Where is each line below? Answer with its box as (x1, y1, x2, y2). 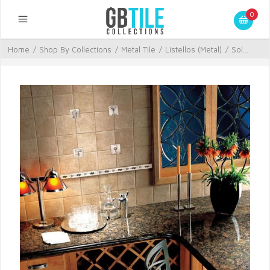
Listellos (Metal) (165, 45, 222, 54)
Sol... (231, 45, 248, 54)
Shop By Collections (39, 45, 111, 54)
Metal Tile (121, 45, 155, 54)
